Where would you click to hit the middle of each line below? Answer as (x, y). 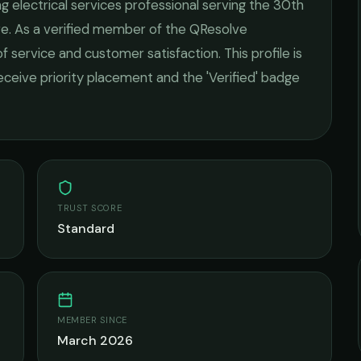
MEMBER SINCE (92, 320)
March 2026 (95, 340)
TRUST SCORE (90, 208)
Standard (86, 228)
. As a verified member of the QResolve (128, 29)
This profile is (261, 53)
